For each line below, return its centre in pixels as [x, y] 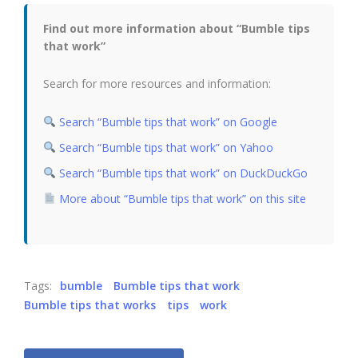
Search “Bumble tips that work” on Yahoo [166, 147]
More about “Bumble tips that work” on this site [181, 199]
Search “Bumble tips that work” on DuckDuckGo [183, 173]
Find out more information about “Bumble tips [177, 28]
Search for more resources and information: [157, 84]
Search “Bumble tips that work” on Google [168, 122]
